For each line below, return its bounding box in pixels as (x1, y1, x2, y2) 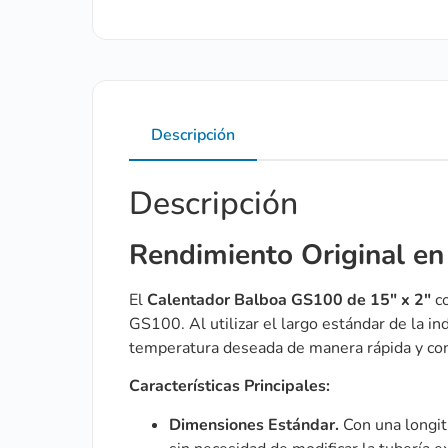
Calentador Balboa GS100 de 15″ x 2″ (147, 288, 431, 311)
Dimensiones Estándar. (169, 413, 339, 436)
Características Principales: (129, 375, 330, 398)
